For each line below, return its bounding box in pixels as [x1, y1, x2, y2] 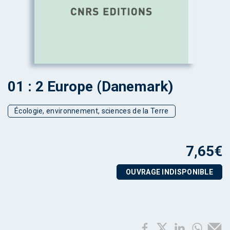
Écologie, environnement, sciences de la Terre [14, 107, 169, 115]
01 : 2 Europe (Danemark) [8, 78, 173, 95]
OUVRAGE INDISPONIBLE [126, 168, 213, 176]
